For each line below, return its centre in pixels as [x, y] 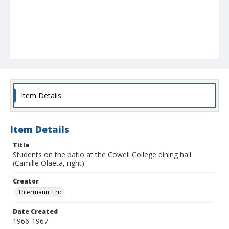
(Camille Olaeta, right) [49, 163]
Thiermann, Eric [40, 192]
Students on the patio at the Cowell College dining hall [102, 155]
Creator [26, 181]
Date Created [35, 212]
